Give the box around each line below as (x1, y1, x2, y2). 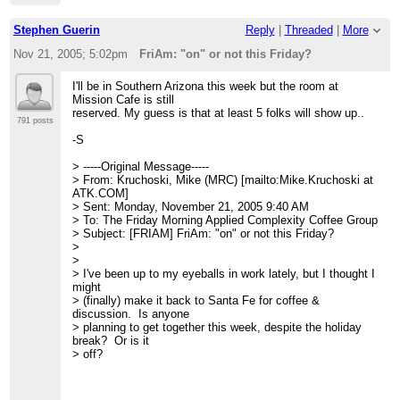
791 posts (16, 115, 54, 125)
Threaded (284, 23, 333, 37)
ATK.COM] (72, 186, 129, 200)
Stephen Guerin (12, 23, 100, 37)
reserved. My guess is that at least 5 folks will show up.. (72, 105, 365, 120)
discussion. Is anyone (72, 306, 190, 321)
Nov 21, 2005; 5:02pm (12, 47, 128, 62)
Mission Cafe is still (72, 92, 175, 106)
